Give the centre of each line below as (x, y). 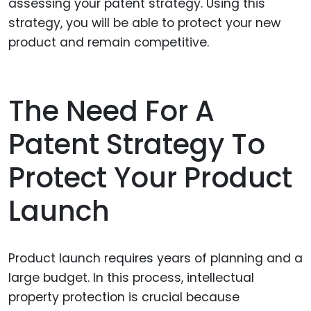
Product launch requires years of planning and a (155, 258)
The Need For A (111, 111)
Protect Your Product (150, 177)
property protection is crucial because (124, 297)
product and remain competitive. (109, 42)
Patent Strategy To (137, 144)
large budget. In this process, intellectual (131, 277)
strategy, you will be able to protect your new (144, 23)
